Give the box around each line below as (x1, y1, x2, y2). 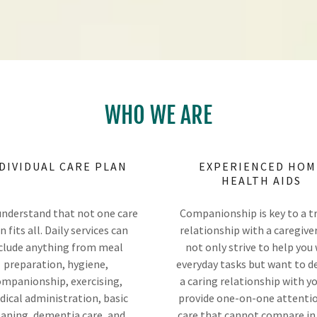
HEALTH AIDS (221, 173, 301, 188)
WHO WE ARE (105, 100, 212, 129)
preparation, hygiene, (4, 256, 108, 271)
